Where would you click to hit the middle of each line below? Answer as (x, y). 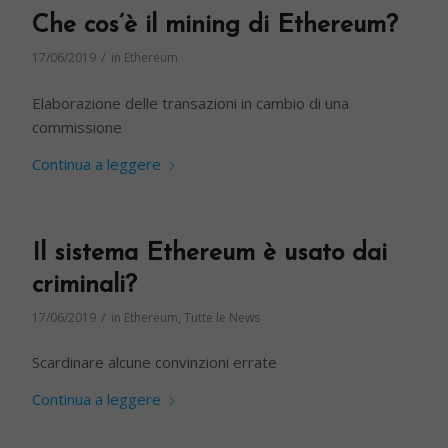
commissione (77, 126)
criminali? (85, 285)
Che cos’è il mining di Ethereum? (215, 25)
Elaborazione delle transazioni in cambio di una (191, 102)
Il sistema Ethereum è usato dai (210, 253)
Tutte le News (222, 317)
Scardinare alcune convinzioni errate (155, 362)
